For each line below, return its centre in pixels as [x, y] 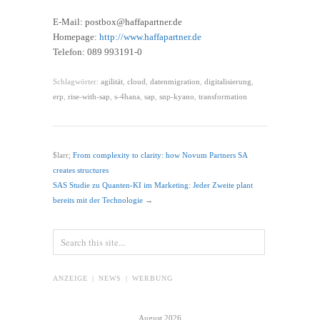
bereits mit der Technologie [98, 200]
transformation [223, 97]
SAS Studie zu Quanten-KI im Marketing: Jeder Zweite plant [153, 185]
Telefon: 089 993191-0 [97, 52]
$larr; [63, 155]
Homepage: [76, 37]
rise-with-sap [89, 97]
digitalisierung [228, 82]
